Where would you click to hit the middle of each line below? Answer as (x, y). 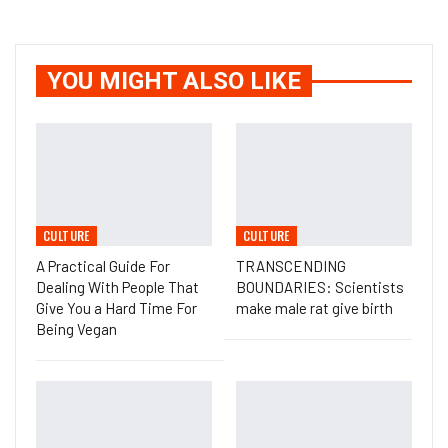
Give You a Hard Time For (116, 308)
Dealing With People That (117, 287)
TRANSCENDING (291, 266)
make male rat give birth (314, 308)
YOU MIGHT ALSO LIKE (174, 81)
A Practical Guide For (103, 266)
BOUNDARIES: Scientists (320, 287)
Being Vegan (76, 329)
